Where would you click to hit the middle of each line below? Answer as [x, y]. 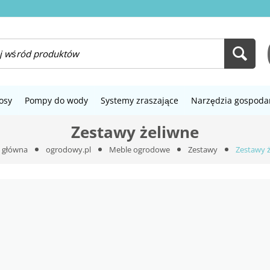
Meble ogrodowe [140, 149]
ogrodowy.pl [68, 149]
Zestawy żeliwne [135, 132]
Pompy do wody [56, 101]
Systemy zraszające [140, 101]
